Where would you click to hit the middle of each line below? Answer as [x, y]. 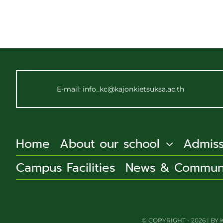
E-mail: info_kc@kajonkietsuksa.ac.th [121, 89]
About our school [110, 144]
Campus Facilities [65, 167]
